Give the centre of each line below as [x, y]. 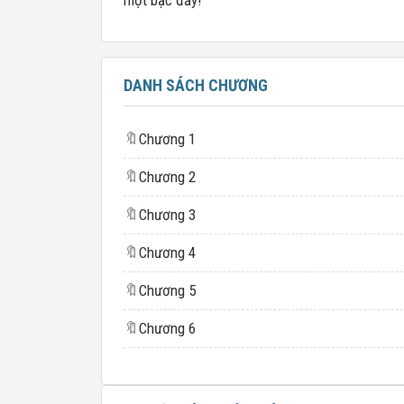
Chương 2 [167, 177]
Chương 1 [167, 139]
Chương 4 [167, 252]
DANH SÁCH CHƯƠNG [196, 85]
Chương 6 [167, 328]
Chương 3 [167, 215]
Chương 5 [167, 290]
